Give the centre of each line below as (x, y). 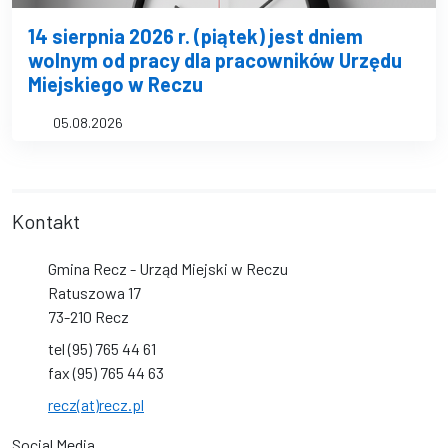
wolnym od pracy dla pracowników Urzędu (215, 60)
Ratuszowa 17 (94, 292)
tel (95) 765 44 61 (102, 348)
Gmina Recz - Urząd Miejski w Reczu (168, 268)
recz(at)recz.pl (96, 404)
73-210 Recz (88, 316)
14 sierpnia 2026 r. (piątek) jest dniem (195, 36)
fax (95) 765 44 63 (106, 372)
